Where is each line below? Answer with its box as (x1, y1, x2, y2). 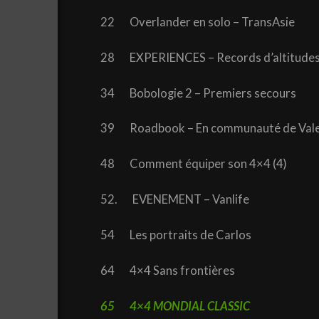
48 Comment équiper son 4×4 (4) (100, 157, 287, 172)
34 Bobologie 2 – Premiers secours (100, 85, 296, 100)
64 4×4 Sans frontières (100, 263, 246, 278)
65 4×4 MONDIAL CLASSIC (100, 298, 250, 313)
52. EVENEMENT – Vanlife (100, 192, 249, 207)
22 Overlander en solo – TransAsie (100, 14, 295, 29)
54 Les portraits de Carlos (100, 227, 266, 242)
